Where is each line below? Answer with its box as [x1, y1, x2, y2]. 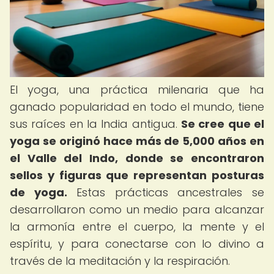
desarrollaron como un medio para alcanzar [10, 202, 264, 217]
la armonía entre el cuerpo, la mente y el [10, 219, 264, 234]
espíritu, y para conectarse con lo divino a [10, 236, 264, 251]
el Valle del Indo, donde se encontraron [10, 150, 264, 166]
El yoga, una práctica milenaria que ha [10, 82, 264, 97]
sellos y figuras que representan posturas [10, 168, 264, 183]
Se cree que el [181, 116, 264, 131]
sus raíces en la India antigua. [10, 116, 181, 131]
